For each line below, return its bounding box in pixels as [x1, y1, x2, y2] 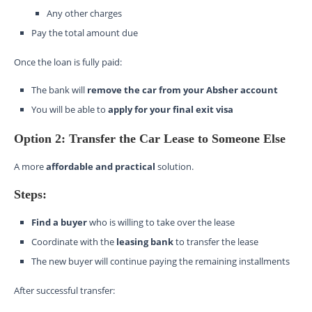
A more [14, 159, 46, 173]
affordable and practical [46, 159, 157, 173]
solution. [157, 159, 194, 173]
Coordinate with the [31, 235, 116, 248]
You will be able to [31, 102, 108, 116]
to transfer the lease [175, 235, 258, 248]
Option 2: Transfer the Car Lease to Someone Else [14, 131, 286, 146]
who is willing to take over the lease [89, 215, 235, 228]
